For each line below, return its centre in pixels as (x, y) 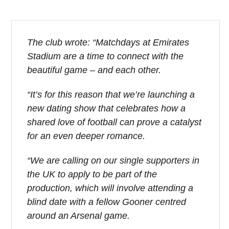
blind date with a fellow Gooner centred (107, 202)
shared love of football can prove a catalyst (114, 122)
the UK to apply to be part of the (92, 174)
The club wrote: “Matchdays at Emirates (108, 42)
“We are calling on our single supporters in (113, 161)
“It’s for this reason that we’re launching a (111, 95)
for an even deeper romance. (86, 136)
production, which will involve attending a (110, 188)
